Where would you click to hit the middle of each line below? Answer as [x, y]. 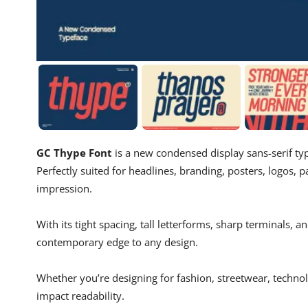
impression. [64, 189]
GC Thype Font [74, 153]
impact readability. [80, 296]
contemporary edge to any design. [117, 242]
